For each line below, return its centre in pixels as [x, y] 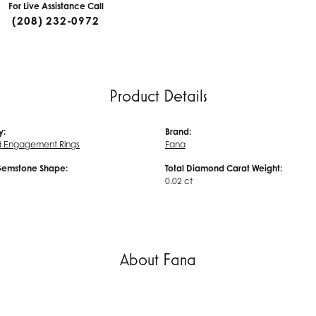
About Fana [158, 259]
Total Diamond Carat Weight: [224, 168]
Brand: [178, 132]
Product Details [158, 96]
